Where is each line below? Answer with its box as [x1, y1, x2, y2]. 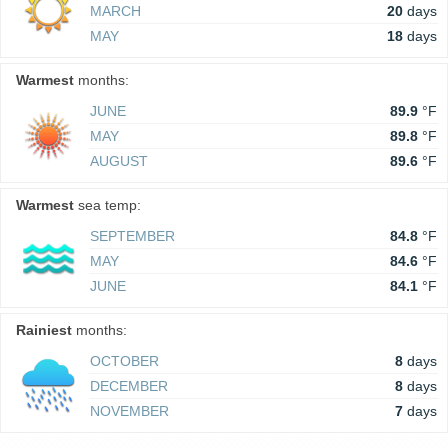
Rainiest [16, 322, 72, 338]
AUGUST [90, 153, 148, 169]
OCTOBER [90, 353, 159, 369]
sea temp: [74, 197, 141, 213]
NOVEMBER [90, 403, 169, 419]
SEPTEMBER [90, 228, 175, 244]
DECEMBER [90, 378, 168, 394]
